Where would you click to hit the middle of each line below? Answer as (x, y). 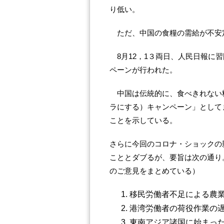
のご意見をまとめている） (154, 171)
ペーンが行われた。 (143, 70)
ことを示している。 (143, 120)
